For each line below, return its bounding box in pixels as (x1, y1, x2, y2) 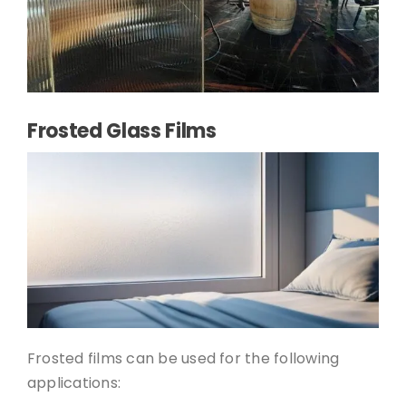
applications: (26, 372, 121, 393)
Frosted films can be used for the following (26, 347, 340, 369)
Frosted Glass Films (26, 116, 217, 145)
